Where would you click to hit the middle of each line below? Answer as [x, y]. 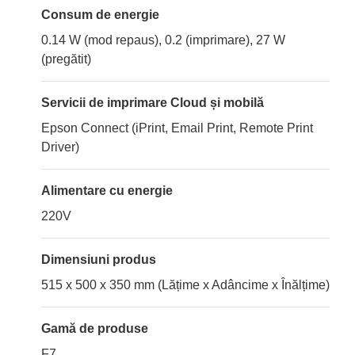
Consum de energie [100, 15]
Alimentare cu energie [107, 191]
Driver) [60, 147]
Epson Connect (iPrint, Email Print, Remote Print [177, 128]
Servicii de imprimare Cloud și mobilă [153, 103]
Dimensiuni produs [99, 260]
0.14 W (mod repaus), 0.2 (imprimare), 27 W [163, 40]
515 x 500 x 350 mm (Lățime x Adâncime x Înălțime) [185, 285]
